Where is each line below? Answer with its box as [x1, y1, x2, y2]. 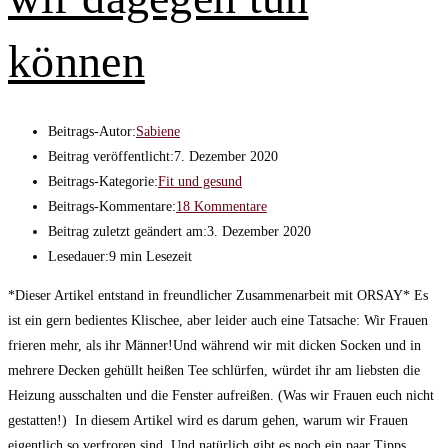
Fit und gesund [158, 174, 242, 189]
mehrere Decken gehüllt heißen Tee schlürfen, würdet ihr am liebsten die [8, 363, 420, 378]
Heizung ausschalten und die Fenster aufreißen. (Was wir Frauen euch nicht [8, 388, 434, 403]
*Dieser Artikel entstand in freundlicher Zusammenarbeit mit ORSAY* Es [8, 288, 428, 303]
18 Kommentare [176, 199, 267, 214]
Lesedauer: [48, 249, 109, 264]
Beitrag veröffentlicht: [48, 149, 174, 164]
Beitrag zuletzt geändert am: [48, 224, 207, 239]
